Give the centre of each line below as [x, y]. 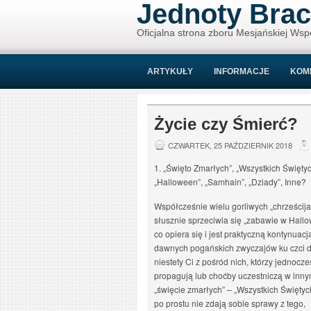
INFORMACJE [242, 72]
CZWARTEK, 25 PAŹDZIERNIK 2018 [230, 145]
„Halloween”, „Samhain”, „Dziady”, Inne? [230, 182]
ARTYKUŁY [170, 72]
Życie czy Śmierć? [226, 124]
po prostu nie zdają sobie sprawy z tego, [230, 303]
